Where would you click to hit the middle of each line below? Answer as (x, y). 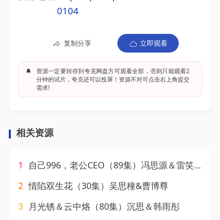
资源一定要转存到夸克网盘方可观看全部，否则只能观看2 (113, 71)
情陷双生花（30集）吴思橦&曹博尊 (97, 186)
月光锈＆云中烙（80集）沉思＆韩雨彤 (103, 206)
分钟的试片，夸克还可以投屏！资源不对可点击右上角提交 (113, 79)
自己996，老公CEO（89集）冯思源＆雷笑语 (110, 165)
